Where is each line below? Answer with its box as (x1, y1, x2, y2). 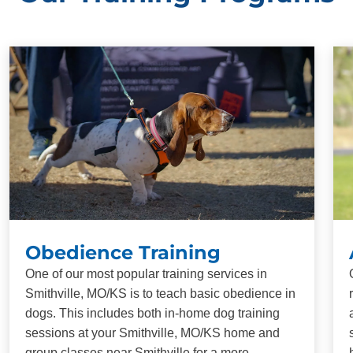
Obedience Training (25, 240, 221, 264)
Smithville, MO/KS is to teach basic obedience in (25, 286, 295, 300)
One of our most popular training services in (25, 266, 267, 281)
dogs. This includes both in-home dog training (25, 306, 280, 320)
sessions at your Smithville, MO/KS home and (25, 325, 280, 340)
